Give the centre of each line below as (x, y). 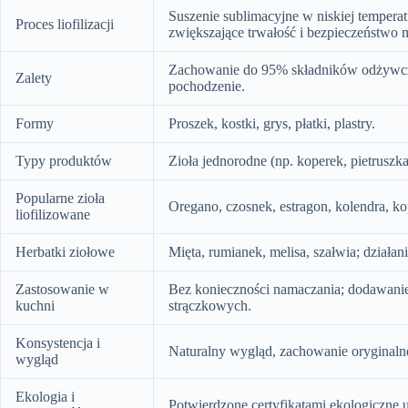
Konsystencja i (58, 343)
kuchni (35, 306)
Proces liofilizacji (65, 25)
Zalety (34, 78)
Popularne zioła (60, 199)
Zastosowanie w (62, 290)
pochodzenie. (207, 87)
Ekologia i (45, 397)
